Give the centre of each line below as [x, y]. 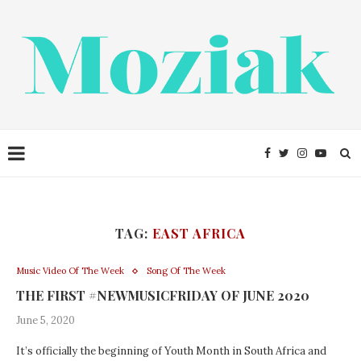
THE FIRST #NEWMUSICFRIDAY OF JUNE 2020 [163, 295]
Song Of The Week [186, 271]
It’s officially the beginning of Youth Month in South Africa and [171, 351]
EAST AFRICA [199, 233]
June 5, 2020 [46, 320]
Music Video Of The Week [70, 271]
